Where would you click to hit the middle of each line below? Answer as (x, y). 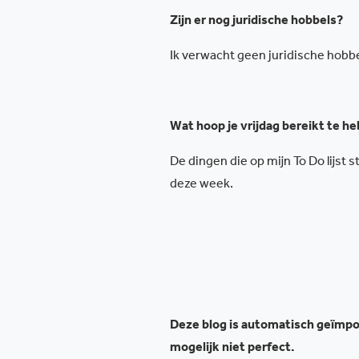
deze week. (202, 185)
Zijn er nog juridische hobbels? (256, 22)
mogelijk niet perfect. (232, 349)
